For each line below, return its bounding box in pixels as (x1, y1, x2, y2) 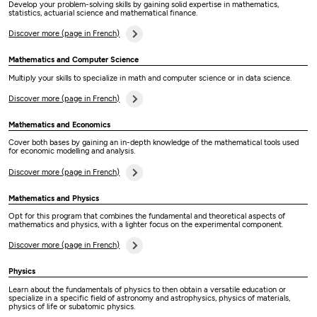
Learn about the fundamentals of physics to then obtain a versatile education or (8, 284, 287, 294)
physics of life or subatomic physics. (8, 301, 140, 311)
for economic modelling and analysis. (8, 146, 138, 156)
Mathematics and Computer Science (8, 55, 139, 65)
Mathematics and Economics (8, 120, 111, 129)
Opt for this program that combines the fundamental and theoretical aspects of (8, 211, 286, 221)
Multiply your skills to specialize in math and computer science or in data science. (8, 73, 294, 83)
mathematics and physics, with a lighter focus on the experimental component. (8, 219, 288, 229)
